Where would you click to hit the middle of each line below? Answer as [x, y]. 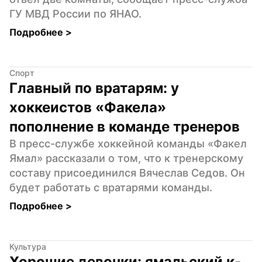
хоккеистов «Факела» [88, 107]
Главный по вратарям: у [94, 88]
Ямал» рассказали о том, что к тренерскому [126, 158]
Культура [28, 246]
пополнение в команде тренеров [125, 126]
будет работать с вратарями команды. [111, 187]
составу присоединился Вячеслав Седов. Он [127, 173]
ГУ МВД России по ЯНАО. [75, 13]
